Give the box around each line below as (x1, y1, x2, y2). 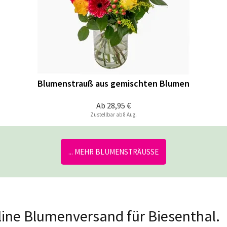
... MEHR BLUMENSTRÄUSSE (68, 147, 159, 157)
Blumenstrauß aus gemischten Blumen (37, 78, 190, 89)
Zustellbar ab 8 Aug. (90, 111, 137, 118)
